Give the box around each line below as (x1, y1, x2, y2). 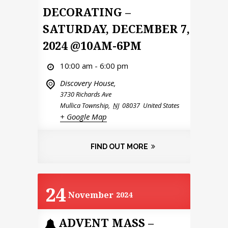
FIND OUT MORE (90, 142, 148, 151)
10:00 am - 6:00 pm (60, 60, 128, 71)
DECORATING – (43, 4, 131, 19)
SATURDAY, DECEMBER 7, (43, 20, 190, 36)
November (68, 189, 113, 201)
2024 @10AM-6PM (43, 37, 141, 53)
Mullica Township (60, 100, 108, 110)
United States (143, 100, 180, 110)
